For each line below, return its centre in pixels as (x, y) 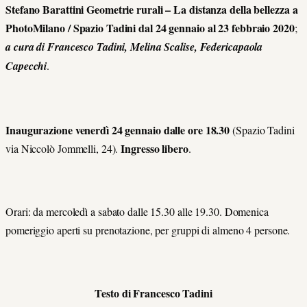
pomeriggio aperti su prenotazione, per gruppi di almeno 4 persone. (148, 230)
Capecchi (26, 66)
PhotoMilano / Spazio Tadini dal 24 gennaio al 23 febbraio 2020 (150, 28)
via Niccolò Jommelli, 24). (63, 148)
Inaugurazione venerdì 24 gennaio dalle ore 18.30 (118, 130)
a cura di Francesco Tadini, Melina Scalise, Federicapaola (134, 47)
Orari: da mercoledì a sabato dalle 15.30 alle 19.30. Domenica (137, 212)
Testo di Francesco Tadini (153, 293)
